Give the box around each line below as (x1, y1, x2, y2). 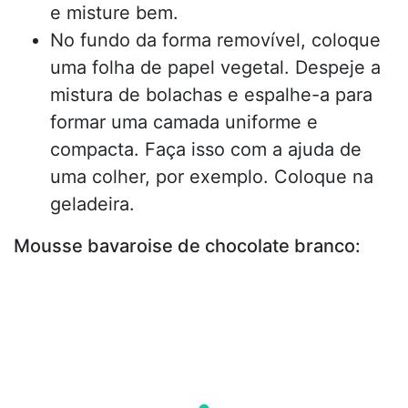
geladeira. (50, 192, 135, 215)
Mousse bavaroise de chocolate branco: (14, 234, 361, 257)
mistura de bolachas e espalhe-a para (50, 83, 372, 106)
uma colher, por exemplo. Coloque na (50, 165, 373, 188)
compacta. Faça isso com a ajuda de (50, 138, 362, 160)
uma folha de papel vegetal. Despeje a (50, 56, 381, 78)
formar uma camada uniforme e (50, 110, 318, 133)
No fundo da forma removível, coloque (50, 28, 381, 51)
